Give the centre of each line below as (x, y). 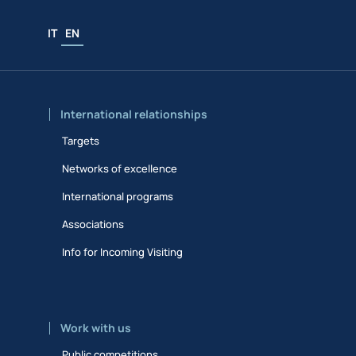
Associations (93, 224)
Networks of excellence (120, 168)
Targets (81, 140)
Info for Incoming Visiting (123, 252)
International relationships (134, 114)
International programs (118, 196)
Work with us (96, 328)
